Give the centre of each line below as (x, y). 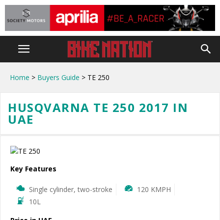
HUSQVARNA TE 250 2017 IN (98, 107)
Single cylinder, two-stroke (70, 190)
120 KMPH (154, 190)
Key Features (33, 169)
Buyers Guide (58, 77)
